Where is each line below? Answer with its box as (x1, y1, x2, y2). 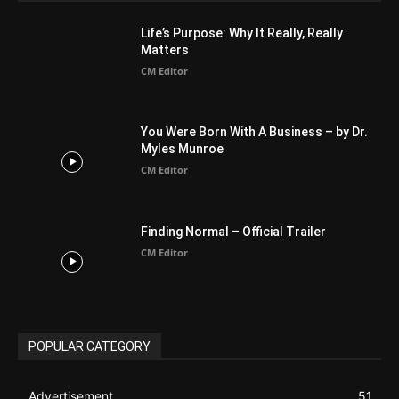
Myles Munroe (141, 142, 224, 157)
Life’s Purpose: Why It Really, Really (141, 25, 344, 40)
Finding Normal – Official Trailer (141, 224, 327, 239)
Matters (141, 42, 190, 57)
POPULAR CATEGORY (28, 338, 151, 354)
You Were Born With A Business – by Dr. (141, 125, 369, 140)
